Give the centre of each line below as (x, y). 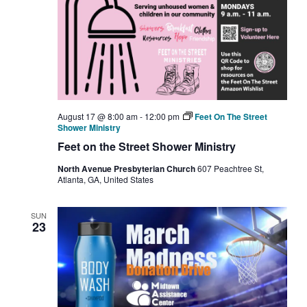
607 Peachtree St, (230, 168)
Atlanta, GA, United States (105, 179)
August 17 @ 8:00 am (97, 116)
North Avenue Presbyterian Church (127, 168)
